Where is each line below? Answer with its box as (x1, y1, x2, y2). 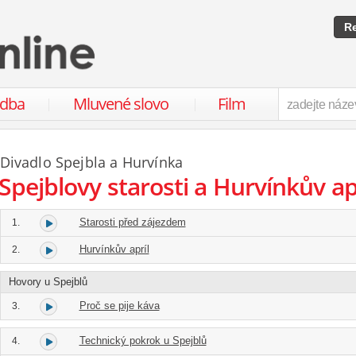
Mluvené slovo (72, 93, 168, 114)
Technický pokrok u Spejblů (79, 335, 207, 346)
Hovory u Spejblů (8, 276, 87, 288)
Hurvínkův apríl (79, 243, 149, 255)
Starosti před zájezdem (79, 216, 186, 228)
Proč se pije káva (79, 300, 160, 311)
